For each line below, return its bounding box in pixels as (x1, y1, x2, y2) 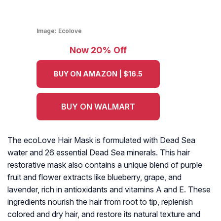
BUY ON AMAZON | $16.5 (54, 70, 143, 78)
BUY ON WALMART (61, 102, 135, 112)
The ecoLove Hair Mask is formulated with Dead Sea (7, 135, 195, 146)
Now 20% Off (70, 45, 127, 56)
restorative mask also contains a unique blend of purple (7, 160, 202, 170)
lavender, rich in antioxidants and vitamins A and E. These (7, 184, 211, 195)
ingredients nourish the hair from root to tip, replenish (7, 197, 193, 207)
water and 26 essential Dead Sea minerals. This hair (7, 147, 190, 158)
